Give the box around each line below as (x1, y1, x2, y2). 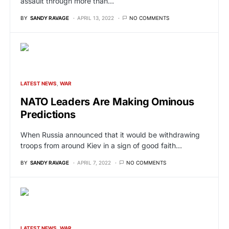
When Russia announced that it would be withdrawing (20, 130, 200, 139)
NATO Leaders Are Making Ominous (20, 96, 194, 108)
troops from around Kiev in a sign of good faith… (20, 141, 182, 150)
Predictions (20, 108, 76, 121)
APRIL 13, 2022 (77, 15, 114, 21)
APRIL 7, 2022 (77, 159, 111, 166)
